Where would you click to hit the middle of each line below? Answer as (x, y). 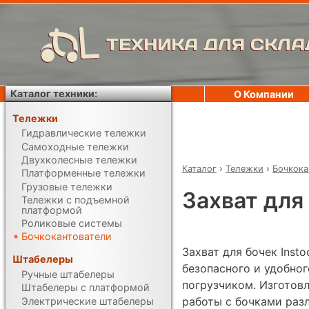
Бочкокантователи (67, 237)
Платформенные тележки (84, 173)
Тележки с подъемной (76, 199)
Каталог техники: (54, 93)
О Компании (264, 94)
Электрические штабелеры (88, 301)
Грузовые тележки (67, 186)
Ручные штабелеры (68, 274)
